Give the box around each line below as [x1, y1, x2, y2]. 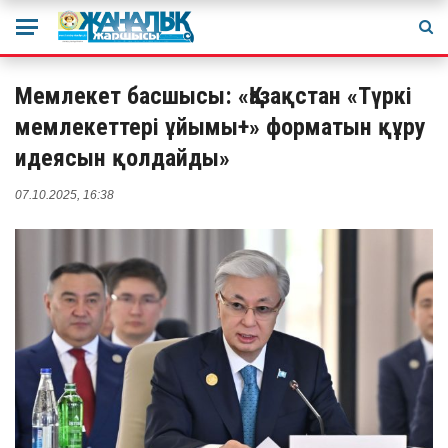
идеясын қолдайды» [15, 144, 230, 172]
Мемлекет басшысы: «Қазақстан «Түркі [15, 82, 412, 110]
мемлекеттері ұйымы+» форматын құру [15, 113, 426, 141]
